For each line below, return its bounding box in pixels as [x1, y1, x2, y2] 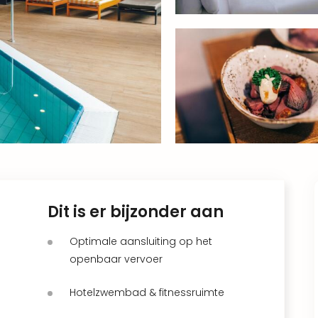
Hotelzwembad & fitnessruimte [70, 285, 224, 300]
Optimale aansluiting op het [70, 234, 212, 248]
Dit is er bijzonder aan [48, 200, 224, 223]
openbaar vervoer [70, 251, 163, 266]
